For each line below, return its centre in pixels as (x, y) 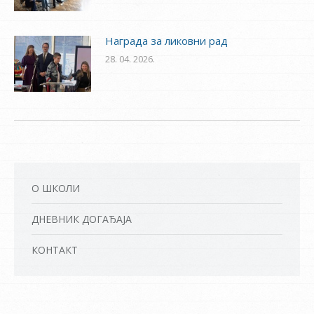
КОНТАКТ (55, 250)
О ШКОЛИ (56, 188)
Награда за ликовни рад (166, 40)
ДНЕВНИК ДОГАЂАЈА (82, 219)
